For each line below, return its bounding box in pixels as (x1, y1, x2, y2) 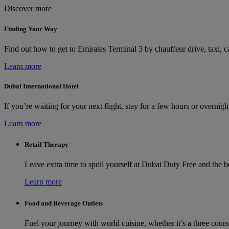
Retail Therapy (25, 141, 68, 149)
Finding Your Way (4, 25, 57, 33)
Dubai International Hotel (4, 82, 79, 90)
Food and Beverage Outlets (25, 199, 103, 207)
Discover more (4, 4, 52, 13)
